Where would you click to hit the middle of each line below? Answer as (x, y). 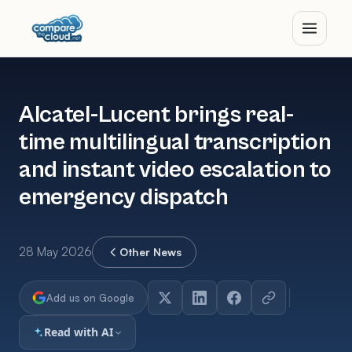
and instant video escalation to (175, 170)
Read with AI (79, 332)
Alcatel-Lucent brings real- (156, 115)
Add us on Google (90, 298)
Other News (150, 252)
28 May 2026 (55, 252)
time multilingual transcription (175, 143)
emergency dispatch (124, 198)
